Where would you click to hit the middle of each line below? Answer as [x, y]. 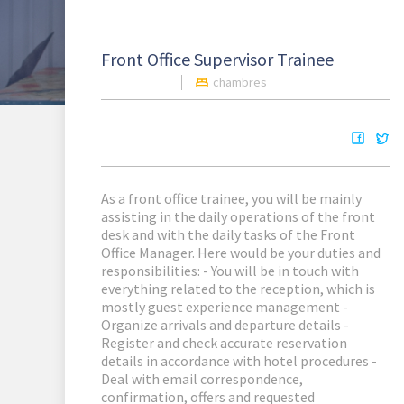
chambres [240, 83]
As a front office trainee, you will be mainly [231, 199]
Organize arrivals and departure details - [225, 325]
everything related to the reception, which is [238, 289]
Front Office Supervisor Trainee [217, 60]
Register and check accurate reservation [224, 343]
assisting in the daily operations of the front [238, 217]
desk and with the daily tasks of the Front [228, 235]
